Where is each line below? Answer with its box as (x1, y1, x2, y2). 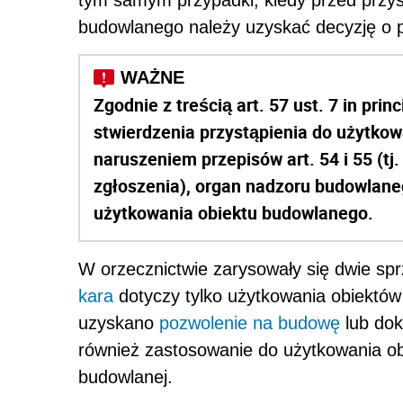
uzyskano (78, 313, 159, 334)
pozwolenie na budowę (159, 313, 340, 334)
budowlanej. (78, 367, 173, 388)
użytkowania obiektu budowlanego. (94, 201, 373, 226)
